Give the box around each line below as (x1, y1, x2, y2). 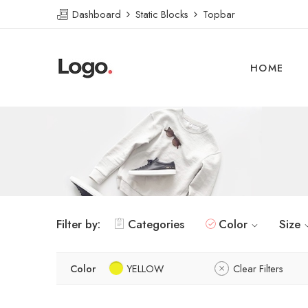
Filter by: (56, 216, 100, 232)
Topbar (197, 7, 235, 21)
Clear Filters (233, 261, 283, 276)
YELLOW (126, 261, 164, 276)
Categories (128, 216, 184, 232)
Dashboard (69, 7, 126, 21)
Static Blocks (130, 7, 194, 21)
